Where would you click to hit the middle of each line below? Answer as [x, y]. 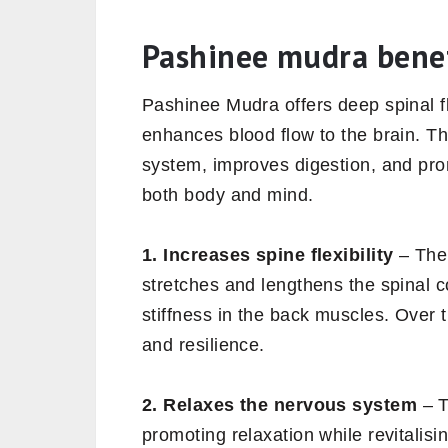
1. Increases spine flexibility [268, 254]
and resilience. [203, 344]
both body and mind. [228, 194]
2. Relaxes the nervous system [280, 404]
